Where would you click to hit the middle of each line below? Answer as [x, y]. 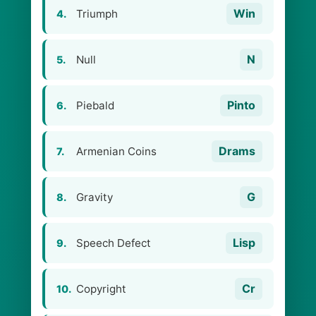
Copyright [101, 289]
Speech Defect [114, 243]
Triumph [97, 14]
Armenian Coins [116, 151]
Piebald [95, 105]
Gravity [95, 197]
